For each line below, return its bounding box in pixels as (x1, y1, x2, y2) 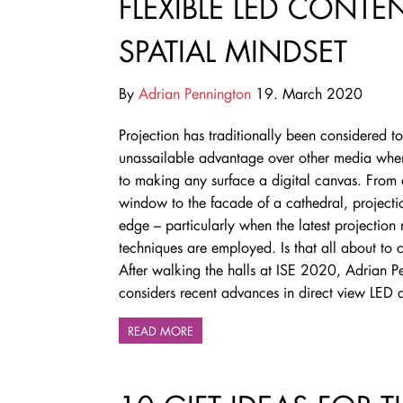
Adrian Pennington (139, 83, 251, 103)
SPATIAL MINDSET (119, 31, 347, 69)
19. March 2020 (251, 83, 363, 103)
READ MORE (128, 322, 193, 338)
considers (119, 282, 180, 301)
